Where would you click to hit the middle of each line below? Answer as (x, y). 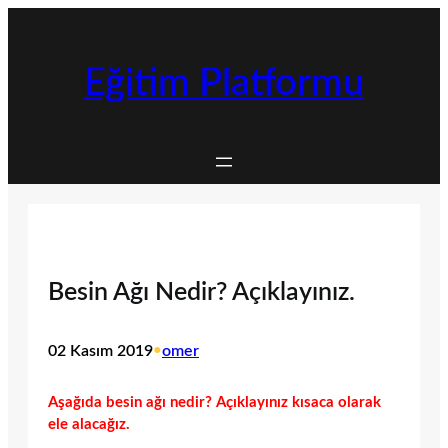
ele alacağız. (89, 424)
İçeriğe (29, 17)
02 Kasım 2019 (100, 351)
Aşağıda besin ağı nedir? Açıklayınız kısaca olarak (214, 402)
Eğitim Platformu (224, 84)
